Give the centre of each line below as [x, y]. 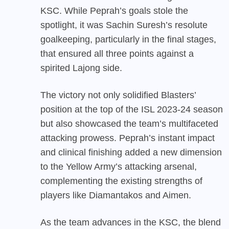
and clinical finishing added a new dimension [131, 153]
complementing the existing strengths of [121, 181]
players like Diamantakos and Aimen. [116, 196]
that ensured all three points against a [117, 54]
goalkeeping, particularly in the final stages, [128, 40]
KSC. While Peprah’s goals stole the [114, 11]
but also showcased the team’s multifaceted [129, 124]
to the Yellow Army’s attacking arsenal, [119, 167]
